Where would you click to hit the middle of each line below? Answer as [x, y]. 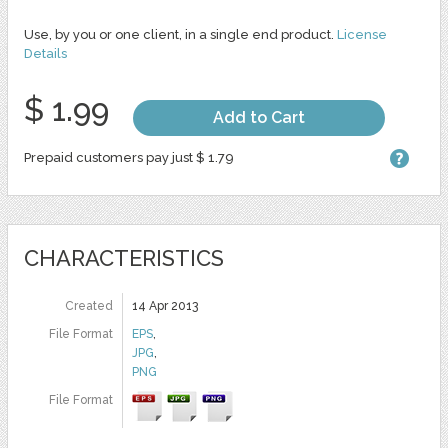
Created [88, 305]
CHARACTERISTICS [123, 257]
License [361, 34]
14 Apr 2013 [164, 305]
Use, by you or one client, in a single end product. [180, 34]
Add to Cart [258, 117]
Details [45, 53]
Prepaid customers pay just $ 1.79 [128, 157]
